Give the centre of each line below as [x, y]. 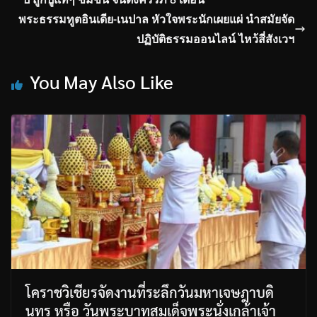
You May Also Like [102, 81]
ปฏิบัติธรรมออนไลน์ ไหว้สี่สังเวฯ [215, 39]
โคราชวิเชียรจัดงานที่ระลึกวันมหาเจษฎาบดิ [150, 293]
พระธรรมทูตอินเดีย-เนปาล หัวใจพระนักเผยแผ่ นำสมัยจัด [156, 19]
